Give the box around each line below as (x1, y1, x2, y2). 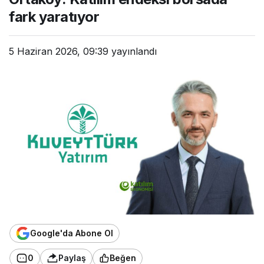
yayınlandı (108, 45, 157, 57)
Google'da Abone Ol (30, 228, 113, 239)
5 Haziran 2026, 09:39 (9, 45, 108, 57)
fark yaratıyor (9, 8, 100, 25)
